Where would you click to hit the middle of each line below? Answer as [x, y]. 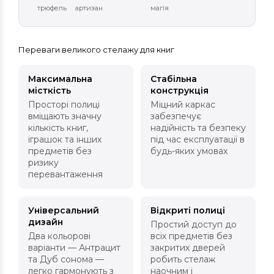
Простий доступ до [194, 225]
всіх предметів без [191, 236]
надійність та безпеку [198, 128]
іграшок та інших [65, 140]
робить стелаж [183, 260]
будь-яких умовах [189, 151]
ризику [43, 163]
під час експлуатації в [198, 140]
